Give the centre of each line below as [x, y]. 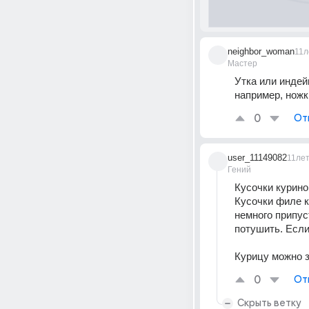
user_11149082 [257, 158]
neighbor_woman [261, 51]
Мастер [242, 63]
